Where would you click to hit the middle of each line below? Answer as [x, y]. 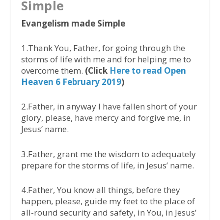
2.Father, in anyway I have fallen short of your [109, 107]
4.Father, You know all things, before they [100, 190]
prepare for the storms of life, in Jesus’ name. [107, 165]
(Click [97, 71]
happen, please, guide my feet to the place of [108, 201]
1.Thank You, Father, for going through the [103, 48]
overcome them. [53, 71]
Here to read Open [148, 71]
